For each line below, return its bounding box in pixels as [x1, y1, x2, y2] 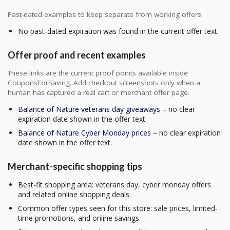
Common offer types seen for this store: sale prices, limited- [18, 203, 218, 213]
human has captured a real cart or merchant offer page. [8, 87, 189, 97]
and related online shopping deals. [18, 189, 131, 199]
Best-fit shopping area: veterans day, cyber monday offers [18, 179, 211, 189]
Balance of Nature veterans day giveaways [18, 104, 160, 114]
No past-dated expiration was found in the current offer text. [18, 26, 219, 36]
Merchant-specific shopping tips [8, 160, 142, 172]
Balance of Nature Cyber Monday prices [18, 128, 151, 138]
